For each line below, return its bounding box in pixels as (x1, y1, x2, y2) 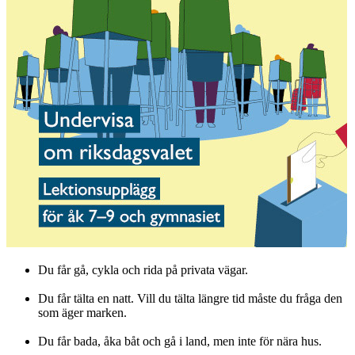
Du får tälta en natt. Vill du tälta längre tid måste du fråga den (38, 292, 342, 306)
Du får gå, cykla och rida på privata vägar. (38, 263, 248, 277)
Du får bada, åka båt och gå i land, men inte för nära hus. (38, 334, 322, 349)
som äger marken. (38, 306, 127, 320)
